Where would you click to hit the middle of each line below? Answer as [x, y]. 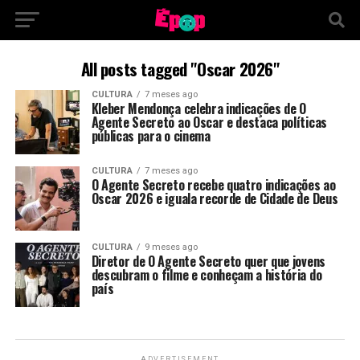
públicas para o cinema [151, 136]
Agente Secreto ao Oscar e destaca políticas [209, 122]
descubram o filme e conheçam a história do [207, 275]
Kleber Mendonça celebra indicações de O [199, 108]
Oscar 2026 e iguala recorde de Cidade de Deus [215, 198]
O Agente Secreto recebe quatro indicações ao [213, 185]
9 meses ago [171, 247]
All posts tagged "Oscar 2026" [180, 69]
